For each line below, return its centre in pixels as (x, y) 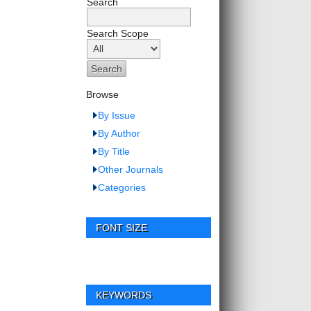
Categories (122, 187)
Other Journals (131, 169)
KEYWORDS (124, 295)
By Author (119, 133)
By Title (114, 151)
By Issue (117, 115)
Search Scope (118, 33)
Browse (102, 94)
